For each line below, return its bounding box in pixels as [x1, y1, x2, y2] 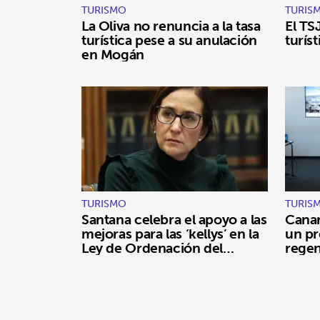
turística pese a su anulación [81, 28, 257, 53]
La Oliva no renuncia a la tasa [81, 14, 261, 39]
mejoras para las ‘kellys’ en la [81, 221, 259, 246]
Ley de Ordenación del [81, 236, 224, 261]
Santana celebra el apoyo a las [81, 207, 267, 232]
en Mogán [81, 42, 144, 67]
